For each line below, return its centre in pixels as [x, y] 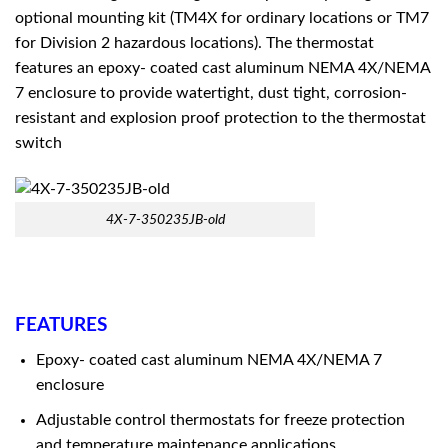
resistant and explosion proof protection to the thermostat [220, 117]
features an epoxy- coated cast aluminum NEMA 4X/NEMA [222, 67]
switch [38, 142]
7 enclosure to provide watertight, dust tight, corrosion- [211, 92]
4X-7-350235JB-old [165, 219]
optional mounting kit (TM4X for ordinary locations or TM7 [222, 17]
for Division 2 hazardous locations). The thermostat [194, 42]
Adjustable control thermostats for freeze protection [220, 419]
